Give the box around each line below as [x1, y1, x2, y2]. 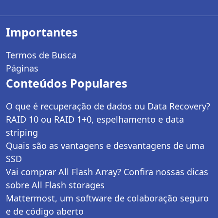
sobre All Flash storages [6, 179, 105, 191]
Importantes [6, 24, 78, 40]
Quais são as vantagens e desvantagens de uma [6, 139, 204, 151]
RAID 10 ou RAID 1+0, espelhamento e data [6, 113, 184, 125]
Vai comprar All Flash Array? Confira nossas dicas [6, 165, 208, 178]
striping [6, 126, 38, 138]
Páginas [6, 62, 38, 74]
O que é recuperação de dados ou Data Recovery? [6, 100, 210, 112]
